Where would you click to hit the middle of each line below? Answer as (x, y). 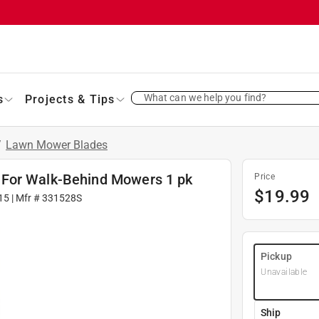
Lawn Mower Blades (57, 145)
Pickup (276, 256)
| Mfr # (26, 198)
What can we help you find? (205, 97)
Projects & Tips (70, 99)
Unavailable (284, 272)
